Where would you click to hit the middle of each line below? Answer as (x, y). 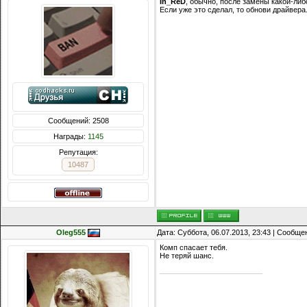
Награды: (70, 137)
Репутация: (78, 152)
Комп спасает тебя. (194, 248)
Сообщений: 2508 (78, 121)
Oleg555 (71, 233)
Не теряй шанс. (187, 256)
